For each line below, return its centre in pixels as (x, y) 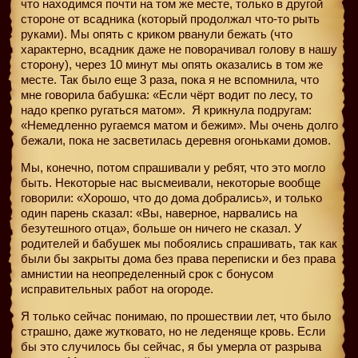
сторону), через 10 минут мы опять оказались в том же (172, 64)
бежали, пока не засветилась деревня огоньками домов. (176, 140)
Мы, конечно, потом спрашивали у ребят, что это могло (173, 167)
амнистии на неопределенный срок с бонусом (147, 273)
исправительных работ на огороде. (117, 288)
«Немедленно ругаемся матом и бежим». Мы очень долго (179, 125)
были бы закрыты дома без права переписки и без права (178, 258)
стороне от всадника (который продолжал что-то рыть (170, 18)
